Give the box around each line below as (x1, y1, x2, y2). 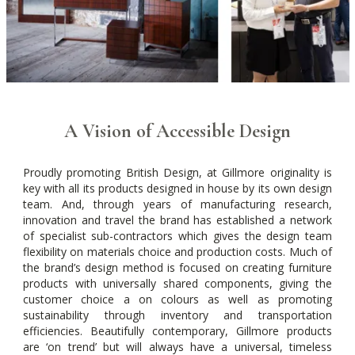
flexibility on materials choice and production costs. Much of (23, 243, 332, 259)
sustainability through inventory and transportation (23, 307, 332, 323)
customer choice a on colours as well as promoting (23, 291, 332, 307)
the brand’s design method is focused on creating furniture (23, 259, 332, 275)
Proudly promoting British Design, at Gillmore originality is (23, 164, 332, 180)
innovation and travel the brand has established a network (23, 212, 332, 227)
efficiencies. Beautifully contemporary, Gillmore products (23, 323, 332, 338)
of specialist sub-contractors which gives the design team (23, 227, 332, 243)
